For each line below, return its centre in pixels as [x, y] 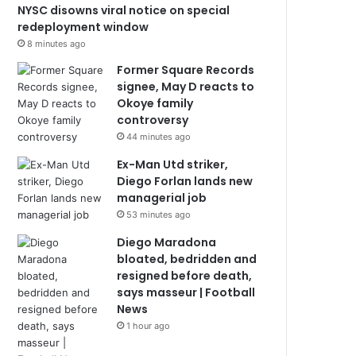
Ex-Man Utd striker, [173, 164]
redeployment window [83, 27]
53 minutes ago [159, 215]
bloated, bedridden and [187, 259]
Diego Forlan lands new [185, 181]
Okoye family [155, 103]
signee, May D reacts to [186, 87]
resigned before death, [185, 276]
